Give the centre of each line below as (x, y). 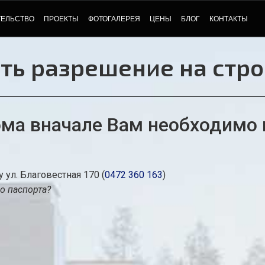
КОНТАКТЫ (229, 19)
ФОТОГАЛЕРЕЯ (114, 19)
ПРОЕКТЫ (62, 19)
